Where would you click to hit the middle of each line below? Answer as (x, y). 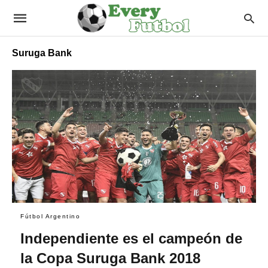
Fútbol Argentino (50, 216)
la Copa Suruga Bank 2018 (110, 258)
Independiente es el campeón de (131, 238)
